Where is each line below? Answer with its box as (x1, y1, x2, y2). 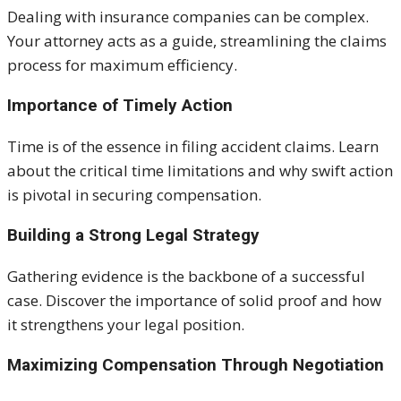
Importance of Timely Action (7, 94, 233, 115)
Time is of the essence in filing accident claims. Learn (7, 135, 379, 157)
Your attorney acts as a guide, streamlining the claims (7, 30, 387, 51)
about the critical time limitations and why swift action (7, 159, 393, 181)
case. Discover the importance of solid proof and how (7, 289, 381, 311)
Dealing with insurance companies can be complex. (7, 5, 369, 27)
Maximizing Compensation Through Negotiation (7, 354, 384, 375)
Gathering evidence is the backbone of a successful (7, 265, 365, 286)
